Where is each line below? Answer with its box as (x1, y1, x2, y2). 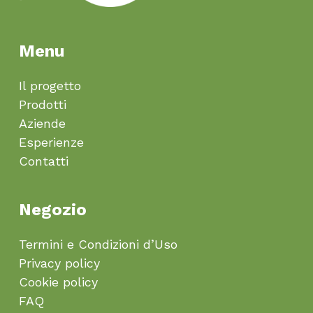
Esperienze (18, 135, 84, 150)
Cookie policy (18, 275, 98, 289)
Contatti (18, 154, 68, 168)
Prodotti (18, 97, 66, 112)
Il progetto (18, 78, 81, 93)
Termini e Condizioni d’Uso (18, 237, 177, 252)
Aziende (18, 116, 66, 131)
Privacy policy (18, 256, 100, 270)
